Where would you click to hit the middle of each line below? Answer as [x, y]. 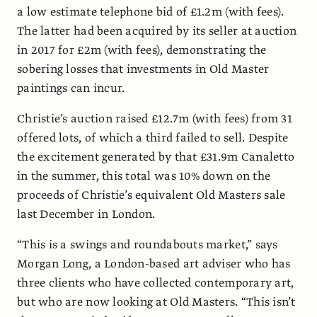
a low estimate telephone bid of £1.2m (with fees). [151, 12]
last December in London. [86, 214]
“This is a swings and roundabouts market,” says [148, 244]
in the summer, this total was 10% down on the [144, 176]
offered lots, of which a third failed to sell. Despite [153, 138]
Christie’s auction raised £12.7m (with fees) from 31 [155, 119]
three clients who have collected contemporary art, [156, 283]
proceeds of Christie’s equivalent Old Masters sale [151, 195]
